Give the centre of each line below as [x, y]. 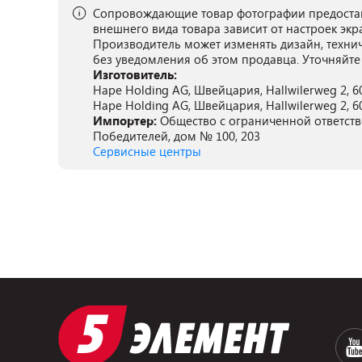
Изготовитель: [135, 74]
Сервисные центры [147, 151]
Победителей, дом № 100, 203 [177, 136]
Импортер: [126, 120]
